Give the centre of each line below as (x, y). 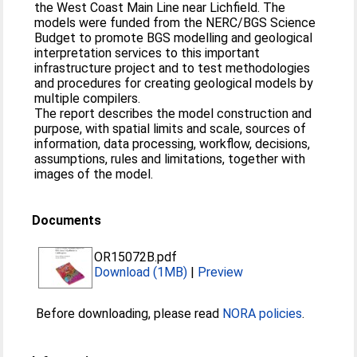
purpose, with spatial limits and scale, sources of (171, 129)
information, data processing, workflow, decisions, (173, 144)
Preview (221, 272)
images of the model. (94, 174)
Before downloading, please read (129, 314)
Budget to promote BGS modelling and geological (174, 38)
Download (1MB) (141, 272)
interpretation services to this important (147, 53)
